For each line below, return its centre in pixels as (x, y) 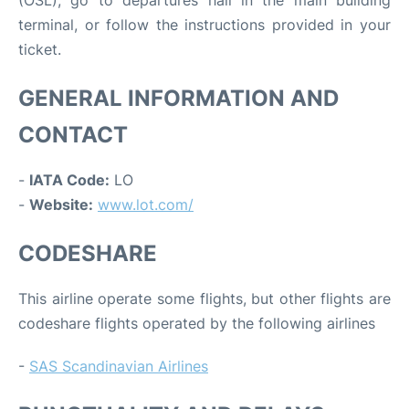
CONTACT (73, 134)
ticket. (40, 49)
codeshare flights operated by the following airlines (197, 323)
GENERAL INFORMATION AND (178, 98)
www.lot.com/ (146, 204)
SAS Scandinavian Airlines (119, 366)
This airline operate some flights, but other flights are (204, 298)
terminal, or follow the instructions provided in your (204, 24)
